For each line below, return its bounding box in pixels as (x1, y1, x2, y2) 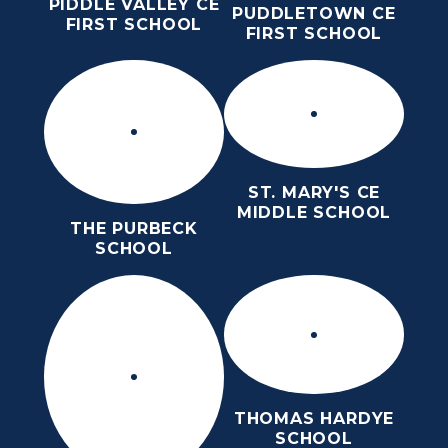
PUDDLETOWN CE (232, 3, 396, 23)
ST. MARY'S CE (247, 182, 381, 202)
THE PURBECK (70, 219, 198, 239)
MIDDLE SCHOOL (236, 202, 392, 222)
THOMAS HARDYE (233, 409, 395, 429)
